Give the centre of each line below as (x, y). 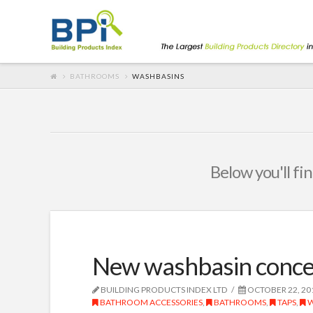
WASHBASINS (158, 76)
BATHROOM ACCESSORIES (151, 302)
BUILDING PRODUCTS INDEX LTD (163, 290)
